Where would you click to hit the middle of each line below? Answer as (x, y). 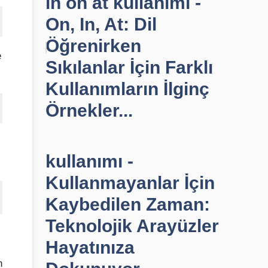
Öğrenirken (93, 46)
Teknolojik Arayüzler (132, 226)
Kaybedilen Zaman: (128, 204)
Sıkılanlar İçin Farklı (129, 67)
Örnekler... (89, 110)
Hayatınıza (90, 247)
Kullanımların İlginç (127, 89)
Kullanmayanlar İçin (130, 183)
